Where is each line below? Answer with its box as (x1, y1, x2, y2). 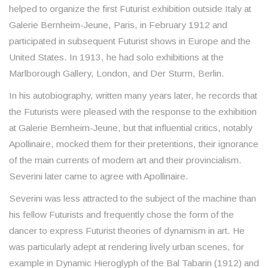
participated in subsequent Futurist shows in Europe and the (9, 36, 251, 47)
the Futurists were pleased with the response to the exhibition (9, 106, 257, 117)
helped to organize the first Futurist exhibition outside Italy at (9, 4, 251, 14)
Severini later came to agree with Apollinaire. (9, 171, 188, 182)
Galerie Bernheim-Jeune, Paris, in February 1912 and (9, 20, 227, 31)
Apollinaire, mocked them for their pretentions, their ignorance (9, 139, 258, 150)
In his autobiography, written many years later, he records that (9, 90, 257, 101)
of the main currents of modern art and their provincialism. (9, 155, 242, 166)
